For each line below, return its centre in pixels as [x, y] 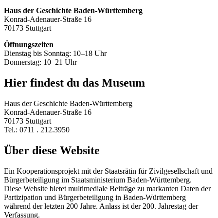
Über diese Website [52, 150]
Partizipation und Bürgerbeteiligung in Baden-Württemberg [95, 197]
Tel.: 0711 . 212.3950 [37, 129]
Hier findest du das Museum [74, 82]
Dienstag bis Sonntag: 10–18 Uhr [55, 53]
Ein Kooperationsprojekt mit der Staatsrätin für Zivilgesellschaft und [108, 171]
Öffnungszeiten [29, 44]
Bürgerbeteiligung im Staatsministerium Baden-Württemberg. [98, 180]
